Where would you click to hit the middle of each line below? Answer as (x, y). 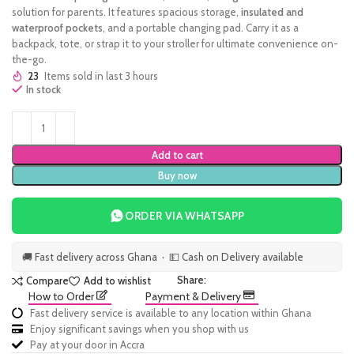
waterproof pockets (57, 28)
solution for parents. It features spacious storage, (126, 12)
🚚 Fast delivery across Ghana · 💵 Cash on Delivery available (163, 257)
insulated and (272, 12)
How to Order (62, 296)
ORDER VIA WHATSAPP (185, 216)
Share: (192, 280)
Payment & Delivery (194, 296)
